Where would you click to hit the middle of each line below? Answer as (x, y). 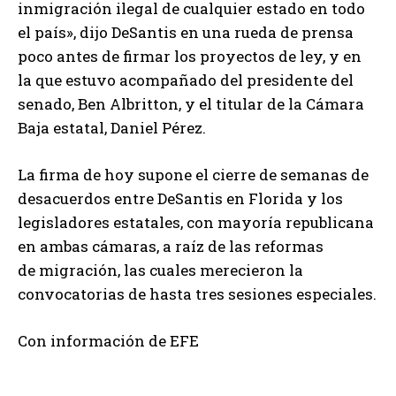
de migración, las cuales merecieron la (160, 270)
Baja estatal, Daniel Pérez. (112, 128)
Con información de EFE (108, 341)
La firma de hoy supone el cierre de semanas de (193, 175)
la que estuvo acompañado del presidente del (186, 80)
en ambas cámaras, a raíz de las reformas (171, 247)
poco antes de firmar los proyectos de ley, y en (190, 57)
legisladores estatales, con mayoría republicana (196, 223)
